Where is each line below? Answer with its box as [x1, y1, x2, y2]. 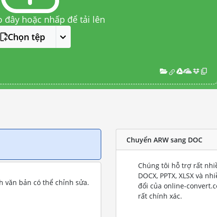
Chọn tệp [8, 31, 46, 43]
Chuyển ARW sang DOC [126, 135, 202, 144]
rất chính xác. [138, 191, 182, 201]
